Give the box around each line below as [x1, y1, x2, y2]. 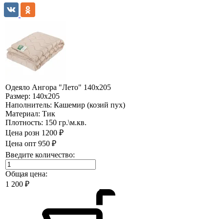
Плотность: [5, 118, 45, 127]
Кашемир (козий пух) [54, 100, 125, 109]
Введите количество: [5, 150, 75, 159]
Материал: [5, 109, 42, 118]
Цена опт [5, 139, 36, 148]
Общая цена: [5, 169, 47, 178]
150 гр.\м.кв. [45, 118, 87, 127]
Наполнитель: [5, 100, 54, 109]
